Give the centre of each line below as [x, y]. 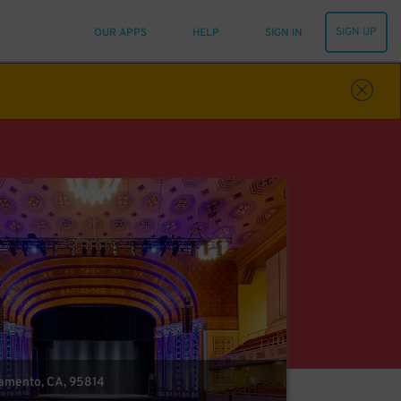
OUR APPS [120, 33]
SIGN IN [284, 33]
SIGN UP [356, 32]
